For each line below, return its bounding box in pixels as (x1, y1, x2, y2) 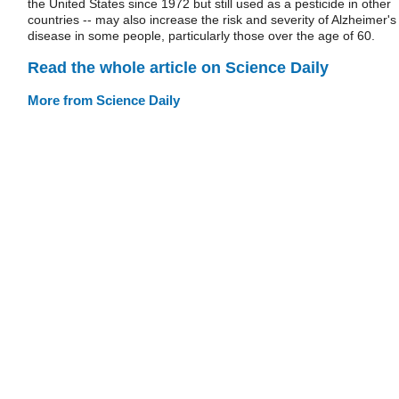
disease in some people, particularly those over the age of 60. (28, 28, 375, 43)
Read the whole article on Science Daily (28, 58, 329, 77)
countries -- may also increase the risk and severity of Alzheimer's (28, 12, 396, 27)
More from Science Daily (28, 92, 180, 108)
